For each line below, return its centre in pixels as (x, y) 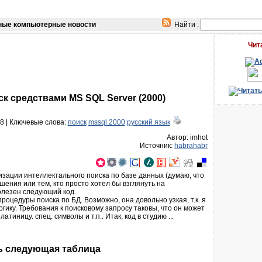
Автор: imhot (187, 137)
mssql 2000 (106, 122)
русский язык (148, 122)
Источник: (157, 145)
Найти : (185, 25)
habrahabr (191, 145)
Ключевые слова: (38, 122)
